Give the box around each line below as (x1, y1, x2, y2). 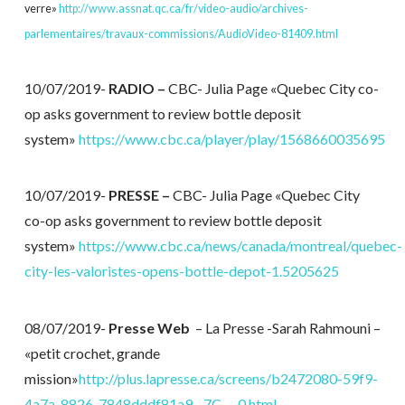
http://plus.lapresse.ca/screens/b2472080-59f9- (78, 369, 378, 387)
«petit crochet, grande (24, 344, 160, 362)
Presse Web (108, 318, 193, 336)
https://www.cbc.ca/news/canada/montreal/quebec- (78, 237, 402, 255)
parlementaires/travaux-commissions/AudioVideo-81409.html (24, 26, 338, 41)
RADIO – (108, 80, 168, 98)
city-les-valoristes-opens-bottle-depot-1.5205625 (24, 262, 339, 280)
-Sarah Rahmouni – (266, 318, 381, 336)
